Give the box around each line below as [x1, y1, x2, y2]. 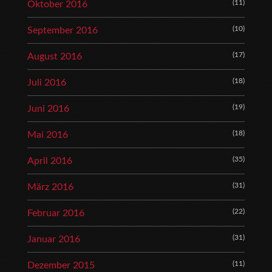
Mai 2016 [27, 130, 68, 140]
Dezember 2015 [27, 260, 95, 271]
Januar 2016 [27, 234, 80, 245]
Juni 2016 [27, 104, 69, 114]
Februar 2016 [27, 208, 84, 219]
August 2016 [27, 52, 82, 62]
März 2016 [27, 182, 73, 192]
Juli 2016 [27, 78, 66, 88]
